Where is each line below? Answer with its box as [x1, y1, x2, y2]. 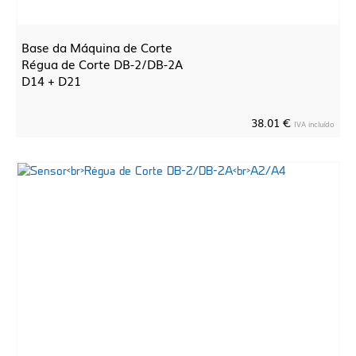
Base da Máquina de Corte [21, 38, 172, 56]
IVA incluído [294, 118, 335, 130]
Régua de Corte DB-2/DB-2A [21, 55, 183, 72]
